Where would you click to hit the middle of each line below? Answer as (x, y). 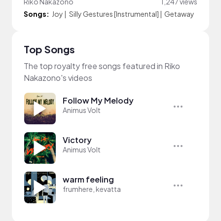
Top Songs (49, 49)
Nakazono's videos (58, 77)
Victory (77, 140)
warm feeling (88, 179)
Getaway (179, 14)
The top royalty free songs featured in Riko (102, 66)
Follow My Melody (98, 100)
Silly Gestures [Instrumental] (114, 14)
